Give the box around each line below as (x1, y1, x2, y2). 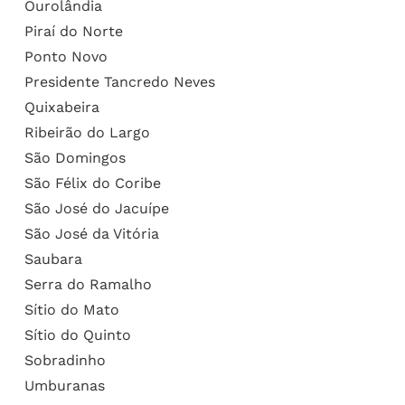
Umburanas (24, 376, 105, 394)
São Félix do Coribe (24, 174, 161, 192)
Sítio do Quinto (24, 325, 131, 344)
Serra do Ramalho (24, 275, 152, 293)
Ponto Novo (24, 47, 108, 65)
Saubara (24, 250, 82, 268)
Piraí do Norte (24, 22, 123, 40)
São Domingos (24, 148, 126, 166)
